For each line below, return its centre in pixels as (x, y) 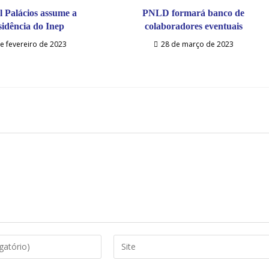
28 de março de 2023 (197, 44)
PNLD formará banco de (194, 13)
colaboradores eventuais (193, 26)
